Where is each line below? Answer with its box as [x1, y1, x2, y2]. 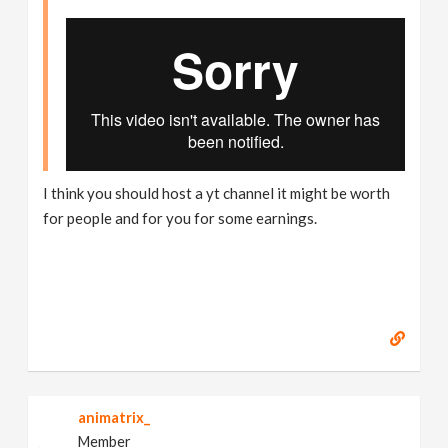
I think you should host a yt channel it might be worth [43, 184, 391, 203]
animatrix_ [78, 409, 151, 427]
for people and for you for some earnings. [43, 209, 318, 228]
